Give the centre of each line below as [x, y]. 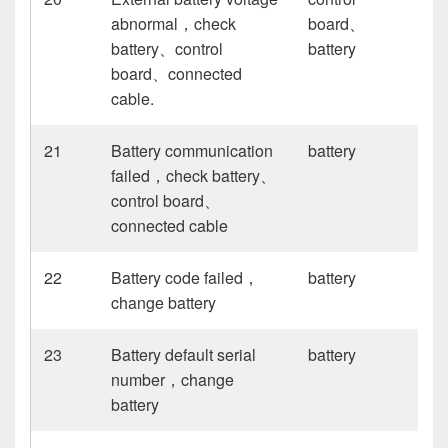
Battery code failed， [185, 277]
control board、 [166, 200]
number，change [173, 379]
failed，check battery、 [194, 175]
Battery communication [192, 150]
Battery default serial [184, 354]
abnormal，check [174, 23]
